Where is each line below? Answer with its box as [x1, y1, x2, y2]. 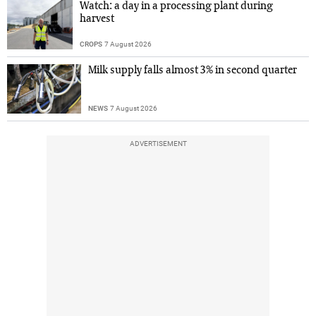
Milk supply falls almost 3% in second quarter [87, 65, 297, 77]
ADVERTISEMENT [129, 140, 187, 148]
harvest [80, 13, 115, 25]
